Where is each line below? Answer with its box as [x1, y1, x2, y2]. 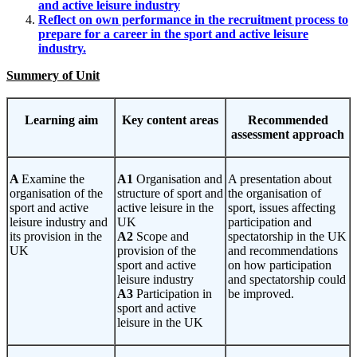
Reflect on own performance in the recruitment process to [38, 13, 348, 27]
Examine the [22, 172, 84, 186]
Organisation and [136, 172, 222, 186]
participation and [228, 215, 312, 229]
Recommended [247, 113, 328, 127]
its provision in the [10, 229, 102, 244]
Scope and [136, 229, 189, 244]
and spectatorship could [228, 273, 346, 287]
